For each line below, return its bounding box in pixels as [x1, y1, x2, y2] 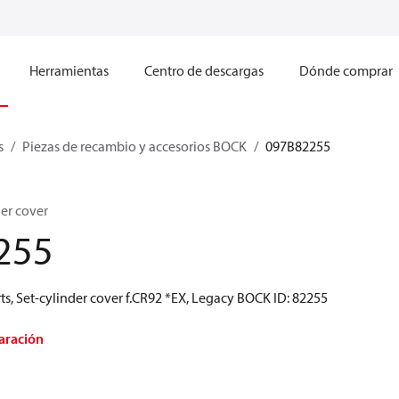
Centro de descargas [143, 61, 264, 79]
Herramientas [28, 61, 109, 79]
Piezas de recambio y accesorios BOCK [22, 137, 247, 155]
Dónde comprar [298, 61, 393, 79]
